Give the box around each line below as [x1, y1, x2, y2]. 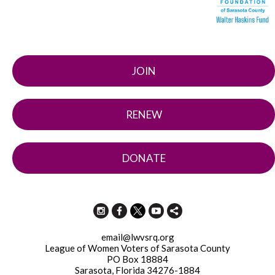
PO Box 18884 [107, 253, 168, 265]
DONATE [122, 151, 166, 165]
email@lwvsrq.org [101, 231, 174, 242]
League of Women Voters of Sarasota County [45, 242, 230, 254]
